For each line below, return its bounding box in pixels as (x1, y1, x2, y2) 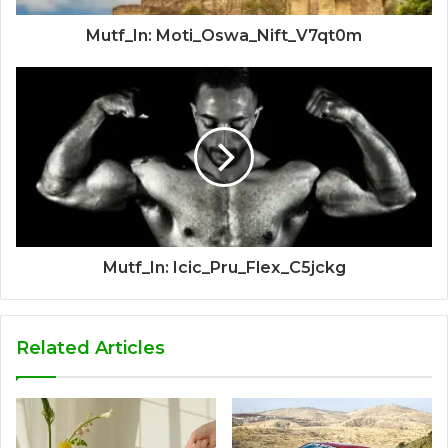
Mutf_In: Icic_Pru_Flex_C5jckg (102, 257, 346, 277)
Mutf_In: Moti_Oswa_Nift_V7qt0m (86, 25, 362, 45)
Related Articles (16, 336, 165, 359)
